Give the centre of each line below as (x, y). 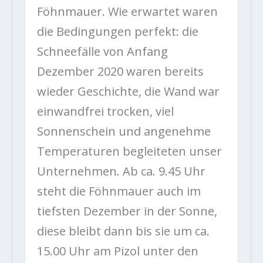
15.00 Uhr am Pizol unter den (117, 251)
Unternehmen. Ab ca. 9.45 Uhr (121, 171)
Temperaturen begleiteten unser (129, 151)
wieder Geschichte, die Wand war (128, 92)
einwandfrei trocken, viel (105, 112)
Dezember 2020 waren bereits (120, 72)
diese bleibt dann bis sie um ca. (123, 231)
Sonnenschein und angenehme (124, 131)
